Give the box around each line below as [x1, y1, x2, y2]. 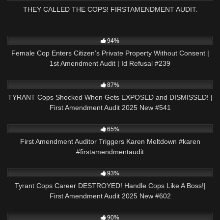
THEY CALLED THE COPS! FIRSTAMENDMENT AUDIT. [23, 5, 197, 13]
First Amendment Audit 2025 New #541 [49, 104, 171, 112]
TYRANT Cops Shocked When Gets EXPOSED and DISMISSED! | [7, 93, 213, 102]
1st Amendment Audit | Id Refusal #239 [50, 59, 170, 68]
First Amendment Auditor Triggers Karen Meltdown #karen [20, 137, 200, 146]
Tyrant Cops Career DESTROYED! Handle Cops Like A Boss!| [14, 181, 206, 190]
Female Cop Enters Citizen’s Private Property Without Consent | [11, 49, 209, 57]
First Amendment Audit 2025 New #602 [49, 192, 171, 200]
